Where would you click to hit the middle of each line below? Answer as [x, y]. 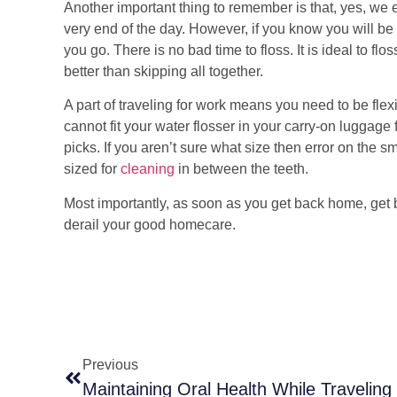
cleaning [148, 169]
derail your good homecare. [150, 224]
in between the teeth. [241, 169]
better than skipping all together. [163, 71]
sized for [92, 169]
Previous [110, 364]
